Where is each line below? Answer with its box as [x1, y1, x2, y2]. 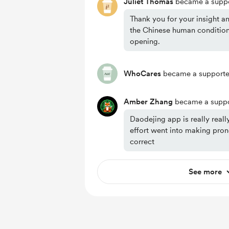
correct [130, 137, 154, 146]
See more [188, 167, 222, 176]
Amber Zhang [124, 97, 173, 106]
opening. [130, 37, 160, 46]
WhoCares [124, 69, 161, 78]
